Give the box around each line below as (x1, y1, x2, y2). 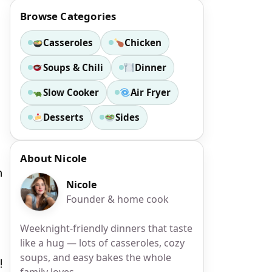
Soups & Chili (43, 61, 104, 73)
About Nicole (20, 151, 87, 165)
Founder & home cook (66, 192, 169, 206)
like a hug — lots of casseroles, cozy (20, 236, 185, 250)
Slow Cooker (43, 86, 100, 98)
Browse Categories (20, 8, 117, 23)
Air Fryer (130, 86, 171, 98)
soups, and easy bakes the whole (20, 250, 171, 264)
